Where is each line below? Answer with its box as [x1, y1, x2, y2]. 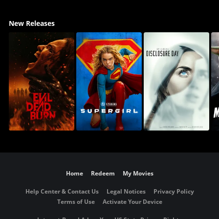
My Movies [122, 169, 153, 178]
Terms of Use [57, 197, 95, 206]
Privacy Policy [153, 187, 194, 196]
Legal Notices [106, 187, 146, 196]
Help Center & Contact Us [25, 187, 99, 196]
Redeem [90, 169, 115, 178]
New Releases [8, 19, 55, 28]
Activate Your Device [102, 197, 162, 206]
